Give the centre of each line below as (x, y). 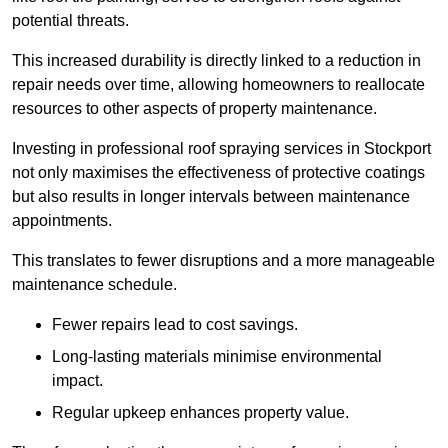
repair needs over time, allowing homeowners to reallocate (218, 85)
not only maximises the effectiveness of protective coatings (218, 173)
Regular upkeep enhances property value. (200, 413)
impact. (77, 381)
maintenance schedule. (94, 285)
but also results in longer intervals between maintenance (211, 197)
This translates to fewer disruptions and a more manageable (223, 261)
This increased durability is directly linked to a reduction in (216, 61)
